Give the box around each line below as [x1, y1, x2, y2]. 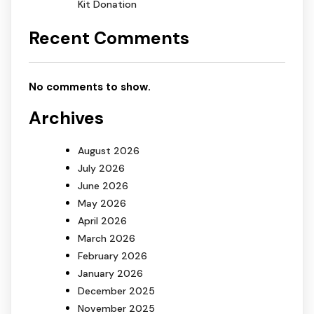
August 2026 [78, 144, 139, 157]
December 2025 [78, 284, 155, 297]
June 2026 [78, 179, 128, 192]
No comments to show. [29, 80, 151, 95]
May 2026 [78, 196, 126, 210]
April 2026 [78, 214, 127, 227]
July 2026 [78, 161, 125, 175]
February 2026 [78, 249, 147, 262]
